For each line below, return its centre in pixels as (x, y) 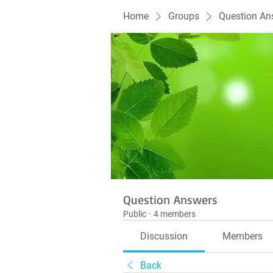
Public (135, 214)
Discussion (164, 236)
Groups (184, 16)
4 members (175, 214)
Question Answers (170, 200)
